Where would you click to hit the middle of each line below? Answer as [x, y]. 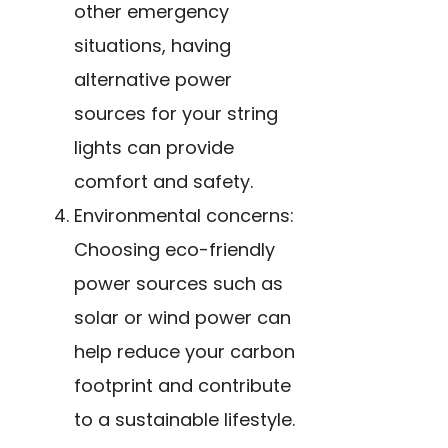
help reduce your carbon [184, 351]
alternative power [153, 79]
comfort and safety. [163, 181]
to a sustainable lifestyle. [184, 419]
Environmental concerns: [184, 215]
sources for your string [176, 113]
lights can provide [154, 147]
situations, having [152, 45]
